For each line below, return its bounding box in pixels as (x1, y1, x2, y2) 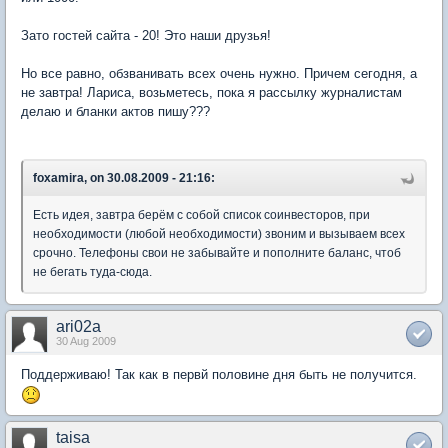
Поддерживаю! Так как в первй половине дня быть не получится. (21, 367, 417, 382)
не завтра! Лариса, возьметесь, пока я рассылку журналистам (21, 85, 402, 100)
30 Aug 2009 (56, 335, 116, 347)
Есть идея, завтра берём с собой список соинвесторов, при (33, 208, 370, 222)
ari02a (56, 318, 101, 335)
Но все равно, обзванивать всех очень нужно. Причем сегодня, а (21, 66, 417, 81)
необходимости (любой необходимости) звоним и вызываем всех (33, 227, 405, 241)
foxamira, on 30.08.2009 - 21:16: (33, 171, 215, 185)
